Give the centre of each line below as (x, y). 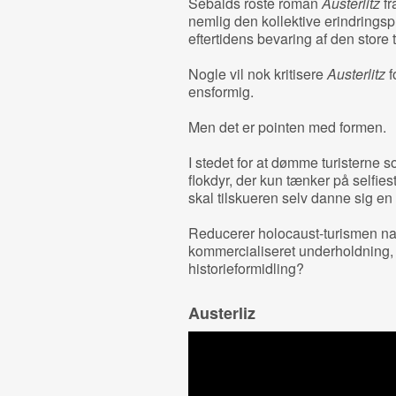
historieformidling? (246, 268)
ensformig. (221, 91)
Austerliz (221, 313)
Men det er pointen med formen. (287, 127)
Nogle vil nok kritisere (257, 74)
